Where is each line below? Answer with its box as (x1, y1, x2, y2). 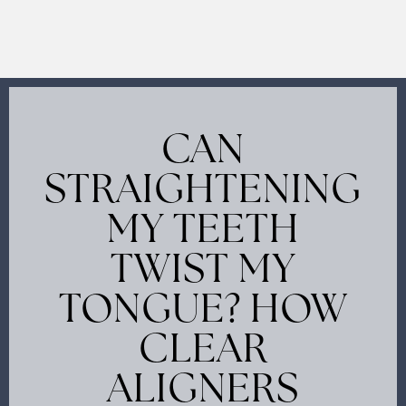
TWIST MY (111, 251, 295, 292)
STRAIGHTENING (44, 171, 362, 212)
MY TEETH (107, 211, 299, 252)
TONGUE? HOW (58, 291, 348, 332)
